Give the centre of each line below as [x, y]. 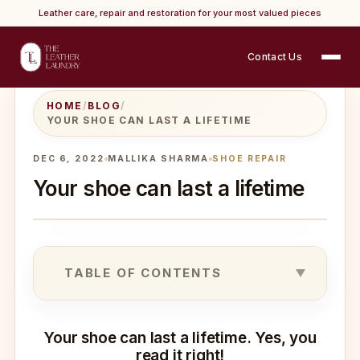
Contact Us [275, 57]
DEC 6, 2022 [69, 159]
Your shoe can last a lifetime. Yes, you [180, 338]
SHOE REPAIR [250, 159]
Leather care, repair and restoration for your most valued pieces [180, 13]
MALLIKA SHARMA [158, 159]
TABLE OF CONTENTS [143, 273]
